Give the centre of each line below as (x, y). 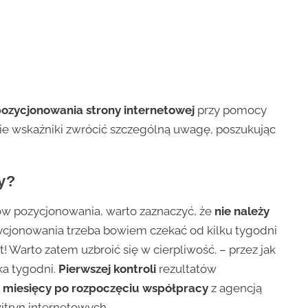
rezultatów (188, 268)
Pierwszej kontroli (109, 268)
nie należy (242, 211)
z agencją (237, 288)
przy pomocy (231, 110)
